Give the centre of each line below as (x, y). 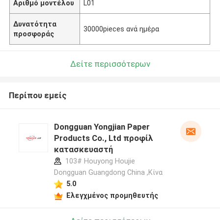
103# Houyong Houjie (99, 161)
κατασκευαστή (83, 150)
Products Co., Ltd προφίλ (103, 138)
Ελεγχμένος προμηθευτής (112, 195)
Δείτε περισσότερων (110, 64)
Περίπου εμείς (38, 96)
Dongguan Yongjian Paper (102, 127)
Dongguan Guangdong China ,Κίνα (108, 173)
